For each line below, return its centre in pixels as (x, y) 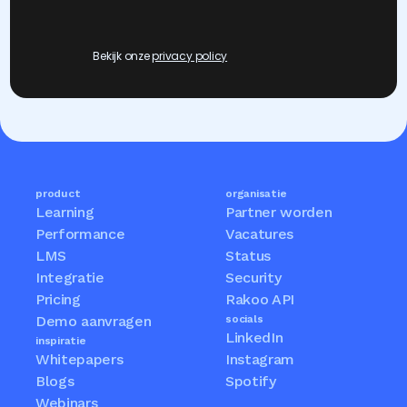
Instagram (260, 360)
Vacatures (260, 234)
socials (244, 319)
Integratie (70, 278)
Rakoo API (260, 300)
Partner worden (279, 213)
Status (248, 256)
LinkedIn (254, 338)
